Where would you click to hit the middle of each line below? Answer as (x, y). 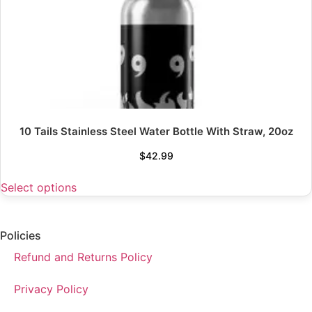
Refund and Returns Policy (83, 257)
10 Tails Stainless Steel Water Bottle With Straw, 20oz (156, 131)
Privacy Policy (51, 289)
